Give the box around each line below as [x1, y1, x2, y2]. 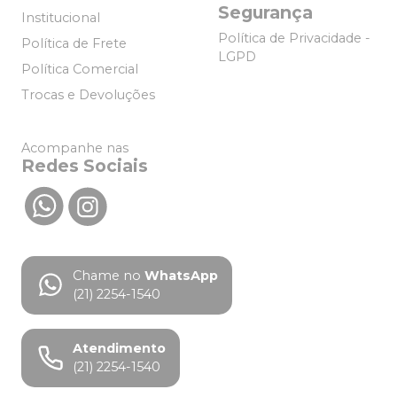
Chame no [73, 267, 141, 284]
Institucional [21, 10, 100, 27]
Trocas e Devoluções [21, 87, 155, 104]
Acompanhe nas [21, 139, 128, 156]
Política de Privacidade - [218, 30, 370, 47]
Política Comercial [21, 61, 138, 78]
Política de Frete [21, 35, 127, 52]
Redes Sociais [21, 154, 148, 176]
